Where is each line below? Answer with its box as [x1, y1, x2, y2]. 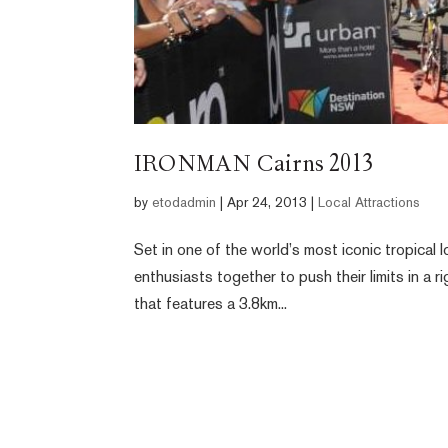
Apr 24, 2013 [227, 197, 308, 210]
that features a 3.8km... [134, 298, 288, 313]
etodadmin [152, 197, 217, 210]
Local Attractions [318, 197, 421, 210]
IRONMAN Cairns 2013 [134, 154, 374, 180]
